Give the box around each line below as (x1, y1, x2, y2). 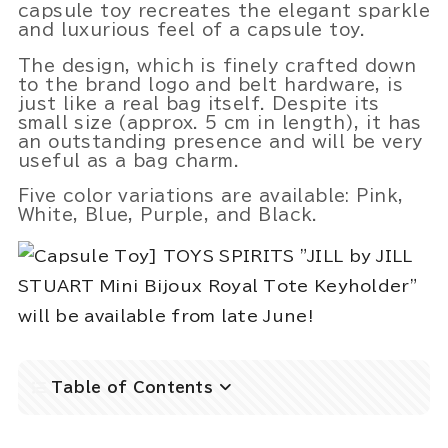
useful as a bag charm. (17, 151, 240, 169)
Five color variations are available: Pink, (17, 187, 404, 205)
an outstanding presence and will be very (17, 132, 423, 150)
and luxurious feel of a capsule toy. (17, 20, 366, 38)
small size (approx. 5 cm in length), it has (17, 113, 422, 131)
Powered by (209, 105, 296, 118)
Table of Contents (50, 379, 214, 395)
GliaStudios (295, 105, 380, 118)
